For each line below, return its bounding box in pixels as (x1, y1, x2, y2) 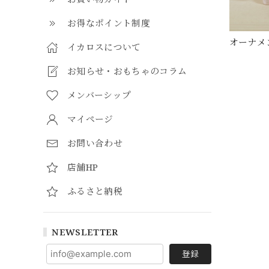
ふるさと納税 (67, 185, 122, 197)
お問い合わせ (67, 137, 122, 149)
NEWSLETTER (52, 226, 118, 238)
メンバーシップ (67, 89, 131, 101)
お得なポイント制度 (67, 17, 150, 29)
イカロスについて (67, 41, 141, 53)
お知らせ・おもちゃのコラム (67, 65, 187, 77)
